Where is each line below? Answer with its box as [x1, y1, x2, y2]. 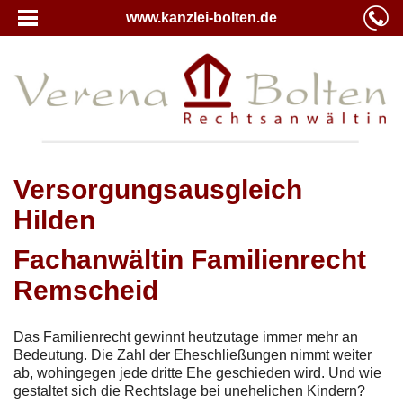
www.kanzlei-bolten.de [126, 10, 277, 25]
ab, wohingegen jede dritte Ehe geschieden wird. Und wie [13, 364, 381, 381]
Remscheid [13, 274, 158, 305]
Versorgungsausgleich [13, 174, 302, 204]
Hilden [13, 204, 95, 235]
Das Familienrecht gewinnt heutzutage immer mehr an [13, 328, 358, 345]
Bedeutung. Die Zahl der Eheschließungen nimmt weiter [13, 346, 372, 363]
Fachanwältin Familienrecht [13, 244, 366, 274]
